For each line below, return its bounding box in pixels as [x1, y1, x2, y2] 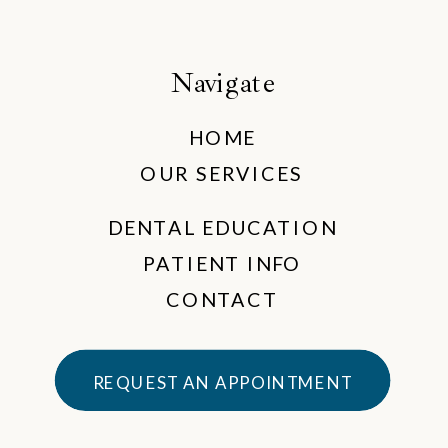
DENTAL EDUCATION [108, 214, 337, 239]
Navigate [170, 64, 276, 100]
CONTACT [166, 287, 280, 312]
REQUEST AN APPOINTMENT [92, 371, 353, 393]
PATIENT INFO [142, 250, 303, 275]
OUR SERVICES [140, 161, 304, 186]
